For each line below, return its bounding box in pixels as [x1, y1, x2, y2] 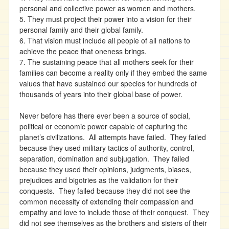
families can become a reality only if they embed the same [19, 67, 207, 78]
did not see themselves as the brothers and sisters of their [19, 218, 207, 228]
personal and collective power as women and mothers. [19, 3, 200, 13]
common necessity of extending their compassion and [19, 196, 193, 207]
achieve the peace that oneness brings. [19, 46, 151, 56]
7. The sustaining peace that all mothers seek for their [19, 57, 194, 67]
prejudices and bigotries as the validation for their [19, 175, 178, 185]
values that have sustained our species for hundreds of [19, 78, 197, 88]
